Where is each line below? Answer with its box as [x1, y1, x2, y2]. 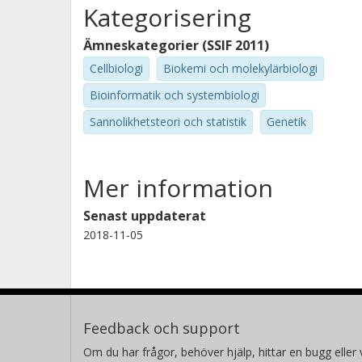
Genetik [267, 113, 306, 129]
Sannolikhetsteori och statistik [90, 113, 246, 129]
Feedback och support [83, 318, 240, 339]
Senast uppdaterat [83, 207, 206, 225]
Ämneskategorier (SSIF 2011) [83, 36, 269, 54]
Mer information [83, 171, 273, 205]
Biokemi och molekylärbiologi [163, 61, 318, 76]
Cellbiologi [90, 61, 143, 76]
